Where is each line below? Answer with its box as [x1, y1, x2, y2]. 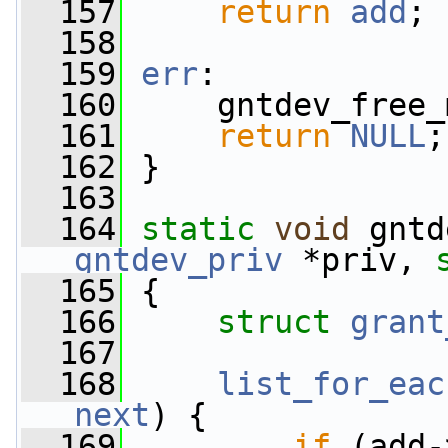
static [141, 211, 255, 247]
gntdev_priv [74, 242, 283, 278]
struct [217, 304, 350, 340]
